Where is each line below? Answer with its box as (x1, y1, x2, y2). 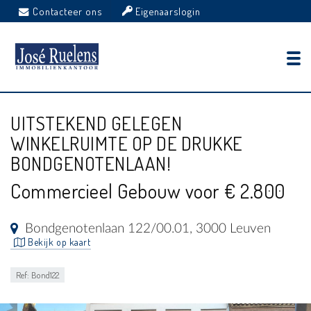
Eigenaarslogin (133, 5, 201, 17)
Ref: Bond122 (16, 269, 59, 280)
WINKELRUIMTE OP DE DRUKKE (10, 131, 243, 155)
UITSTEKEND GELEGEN (10, 111, 182, 135)
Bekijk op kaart (25, 236, 91, 248)
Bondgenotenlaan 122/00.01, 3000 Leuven (25, 222, 271, 235)
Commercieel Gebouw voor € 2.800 (10, 178, 285, 203)
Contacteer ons (33, 5, 102, 17)
